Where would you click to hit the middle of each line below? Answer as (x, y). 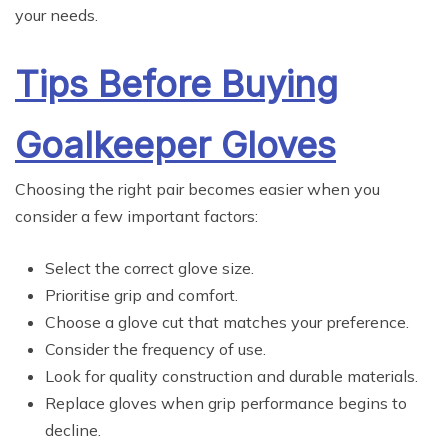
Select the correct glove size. (149, 268)
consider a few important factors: (136, 216)
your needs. (56, 15)
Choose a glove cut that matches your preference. (227, 322)
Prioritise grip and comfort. (141, 295)
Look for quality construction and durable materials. (231, 376)
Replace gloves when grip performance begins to (226, 403)
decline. (73, 430)
